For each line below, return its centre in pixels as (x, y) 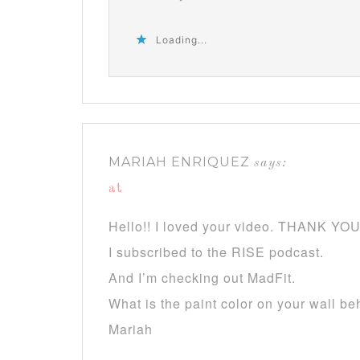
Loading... (182, 40)
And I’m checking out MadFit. (202, 278)
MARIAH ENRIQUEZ (179, 162)
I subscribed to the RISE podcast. (216, 252)
